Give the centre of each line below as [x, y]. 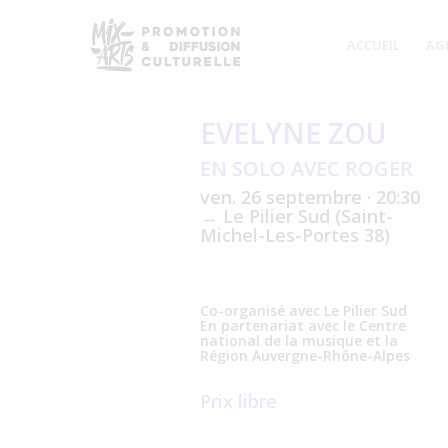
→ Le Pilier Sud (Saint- [296, 216]
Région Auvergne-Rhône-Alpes [305, 355]
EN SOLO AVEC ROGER [306, 168]
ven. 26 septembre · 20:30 [310, 197]
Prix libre [238, 401]
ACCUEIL [373, 45]
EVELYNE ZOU [293, 133]
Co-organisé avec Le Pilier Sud [303, 310]
